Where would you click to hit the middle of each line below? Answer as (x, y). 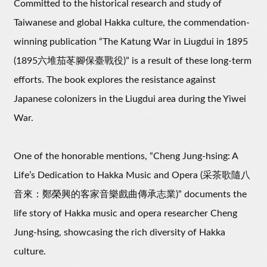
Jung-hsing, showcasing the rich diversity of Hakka (119, 233)
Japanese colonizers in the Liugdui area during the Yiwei (130, 99)
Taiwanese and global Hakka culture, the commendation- (132, 23)
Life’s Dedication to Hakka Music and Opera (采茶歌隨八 (132, 176)
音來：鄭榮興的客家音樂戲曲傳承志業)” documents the (130, 195)
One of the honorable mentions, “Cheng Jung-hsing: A (126, 156)
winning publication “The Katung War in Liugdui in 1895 (131, 42)
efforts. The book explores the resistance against (115, 80)
